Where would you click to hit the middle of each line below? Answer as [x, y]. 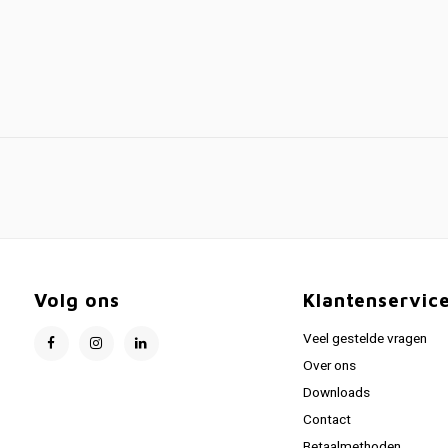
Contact [326, 420]
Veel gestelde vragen [364, 339]
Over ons [329, 366]
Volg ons [76, 300]
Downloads [336, 393]
